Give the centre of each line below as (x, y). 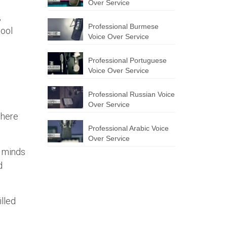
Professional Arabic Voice (128, 128)
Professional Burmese (123, 26)
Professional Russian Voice (131, 94)
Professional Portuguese (127, 60)
